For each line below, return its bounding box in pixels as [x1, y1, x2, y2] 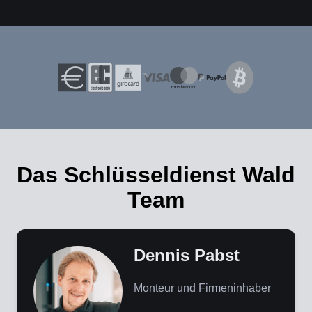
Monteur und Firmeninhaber [134, 282, 271, 295]
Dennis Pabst [134, 246, 240, 265]
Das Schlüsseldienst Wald [17, 162, 295, 188]
